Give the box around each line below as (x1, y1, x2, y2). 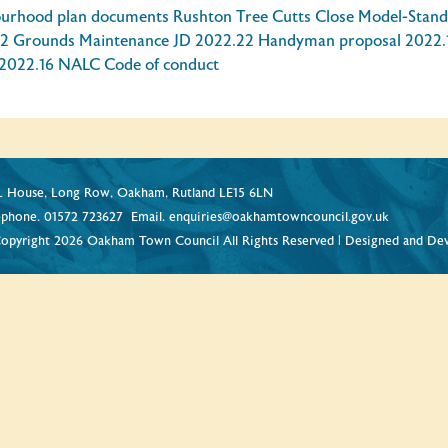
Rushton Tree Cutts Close (173, 7, 354, 27)
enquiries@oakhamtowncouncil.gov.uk (169, 209, 390, 226)
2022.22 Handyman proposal (195, 31, 401, 51)
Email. (123, 209, 170, 226)
